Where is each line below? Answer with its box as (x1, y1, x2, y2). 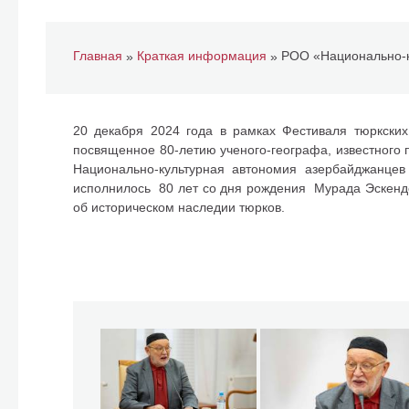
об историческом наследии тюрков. (73, 200, 292, 215)
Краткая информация (137, 48, 267, 64)
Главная (73, 48, 122, 64)
